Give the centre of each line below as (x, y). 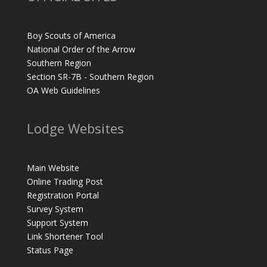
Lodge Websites (75, 128)
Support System (57, 223)
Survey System (55, 209)
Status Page (50, 250)
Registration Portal (63, 195)
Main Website (53, 168)
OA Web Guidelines (63, 91)
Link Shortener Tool (65, 237)
